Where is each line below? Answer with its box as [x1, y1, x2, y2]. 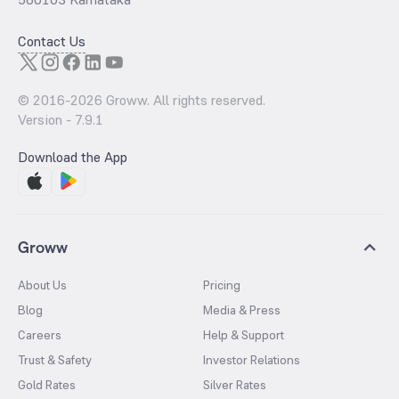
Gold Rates [18, 377, 76, 393]
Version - [18, 110, 75, 129]
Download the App [18, 148, 127, 167]
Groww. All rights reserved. [102, 91, 265, 110]
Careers [18, 327, 61, 343]
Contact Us [18, 32, 85, 51]
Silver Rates [203, 377, 266, 393]
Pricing [203, 277, 240, 293]
